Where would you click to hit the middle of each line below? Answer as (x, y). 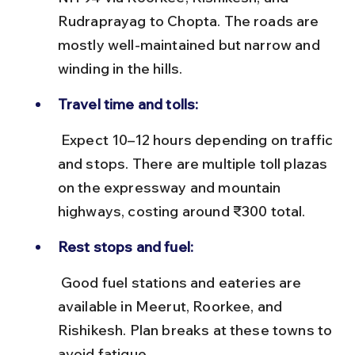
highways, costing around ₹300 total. (181, 211)
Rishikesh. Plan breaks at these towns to (197, 330)
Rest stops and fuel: (126, 246)
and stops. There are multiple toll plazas (194, 163)
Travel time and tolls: (128, 104)
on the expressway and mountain (171, 187)
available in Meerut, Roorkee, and (172, 306)
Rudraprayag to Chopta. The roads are (190, 21)
